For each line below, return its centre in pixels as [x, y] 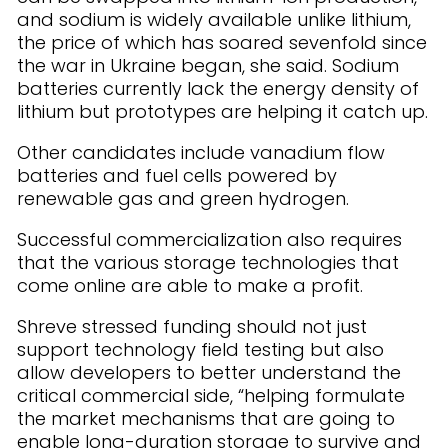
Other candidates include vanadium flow [201, 152]
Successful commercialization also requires [209, 239]
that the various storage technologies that [208, 262]
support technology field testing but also [200, 349]
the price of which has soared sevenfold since [222, 42]
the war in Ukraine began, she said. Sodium [208, 65]
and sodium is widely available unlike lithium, [214, 19]
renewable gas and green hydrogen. [183, 198]
